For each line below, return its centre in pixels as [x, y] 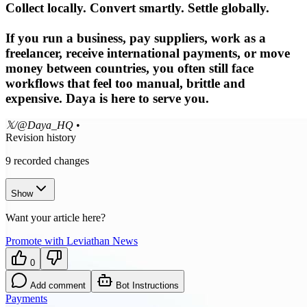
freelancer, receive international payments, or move [148, 53]
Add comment [58, 286]
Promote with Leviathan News [72, 241]
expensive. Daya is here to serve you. [107, 98]
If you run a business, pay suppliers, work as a [136, 38]
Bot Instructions [146, 286]
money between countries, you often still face [130, 68]
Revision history [41, 138]
